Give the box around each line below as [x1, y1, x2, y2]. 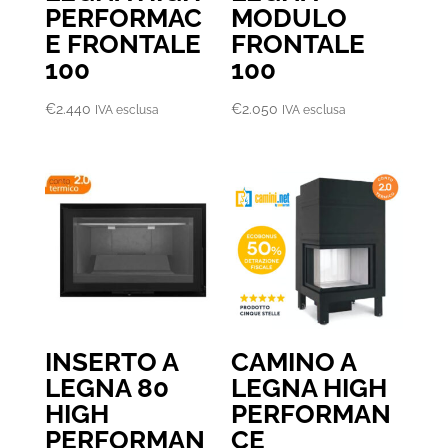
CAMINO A [231, 347, 357, 378]
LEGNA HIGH [231, 373, 388, 404]
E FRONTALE [44, 29, 201, 60]
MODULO [231, 3, 348, 34]
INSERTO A [44, 347, 178, 378]
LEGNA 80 [44, 373, 169, 404]
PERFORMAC [44, 3, 202, 34]
